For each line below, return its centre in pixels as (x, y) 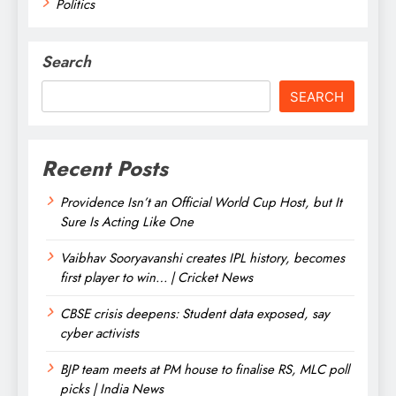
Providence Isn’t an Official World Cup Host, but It (201, 202)
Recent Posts (105, 168)
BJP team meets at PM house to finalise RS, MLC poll (205, 369)
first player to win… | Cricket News (156, 277)
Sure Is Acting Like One (127, 221)
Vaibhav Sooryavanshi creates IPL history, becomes (202, 258)
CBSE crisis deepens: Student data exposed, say (195, 313)
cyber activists (99, 333)
